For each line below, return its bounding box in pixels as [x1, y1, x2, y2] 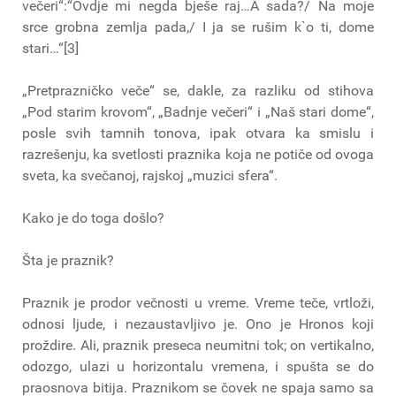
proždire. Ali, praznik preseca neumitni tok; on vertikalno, [22, 336, 374, 354]
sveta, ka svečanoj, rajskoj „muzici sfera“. [22, 166, 278, 184]
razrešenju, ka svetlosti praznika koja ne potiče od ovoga [22, 145, 374, 163]
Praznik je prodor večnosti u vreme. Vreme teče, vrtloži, [22, 293, 374, 311]
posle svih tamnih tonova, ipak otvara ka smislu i [22, 124, 374, 141]
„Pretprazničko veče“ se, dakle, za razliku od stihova [22, 81, 374, 99]
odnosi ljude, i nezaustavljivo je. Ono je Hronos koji [22, 315, 374, 332]
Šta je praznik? [22, 251, 114, 269]
